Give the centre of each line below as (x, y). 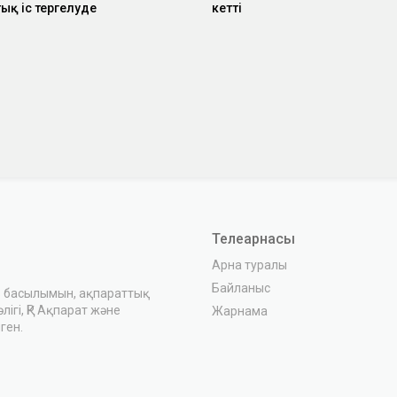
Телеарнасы (253, 238)
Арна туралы (249, 265)
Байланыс (241, 288)
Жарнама (240, 311)
